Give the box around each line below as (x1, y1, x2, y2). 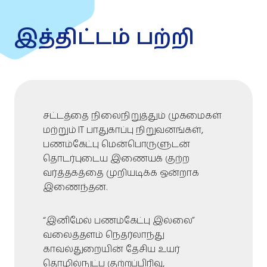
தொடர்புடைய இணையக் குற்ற (43, 152, 190, 165)
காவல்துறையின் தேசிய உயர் (43, 243, 180, 256)
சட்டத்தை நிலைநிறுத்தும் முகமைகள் (43, 109, 222, 122)
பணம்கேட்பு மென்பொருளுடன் (43, 138, 190, 151)
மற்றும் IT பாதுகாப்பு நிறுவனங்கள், (43, 123, 203, 136)
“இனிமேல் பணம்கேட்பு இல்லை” (43, 214, 195, 227)
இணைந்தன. (43, 181, 108, 194)
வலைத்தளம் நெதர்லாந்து (43, 228, 164, 241)
